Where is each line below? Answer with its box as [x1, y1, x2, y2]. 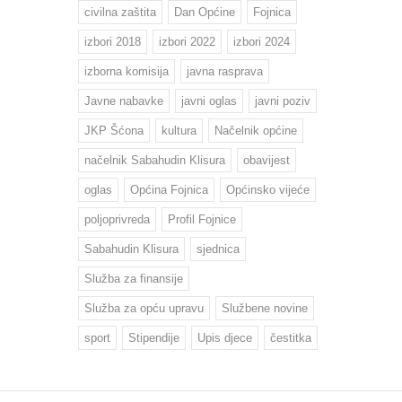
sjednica [197, 241, 240, 256]
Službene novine [222, 301, 308, 315]
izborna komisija [84, 64, 169, 78]
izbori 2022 [159, 34, 215, 48]
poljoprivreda [84, 212, 150, 226]
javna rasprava [187, 64, 263, 78]
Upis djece [197, 330, 252, 345]
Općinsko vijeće [226, 182, 310, 197]
